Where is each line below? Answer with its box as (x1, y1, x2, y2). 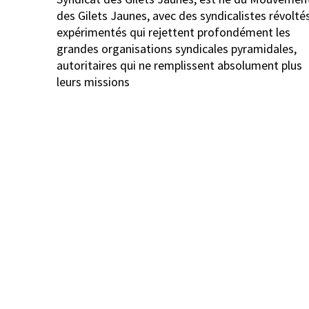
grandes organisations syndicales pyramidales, (57, 41, 297, 57)
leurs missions (57, 74, 130, 90)
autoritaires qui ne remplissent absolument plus (57, 57, 302, 73)
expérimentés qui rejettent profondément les (57, 24, 290, 40)
